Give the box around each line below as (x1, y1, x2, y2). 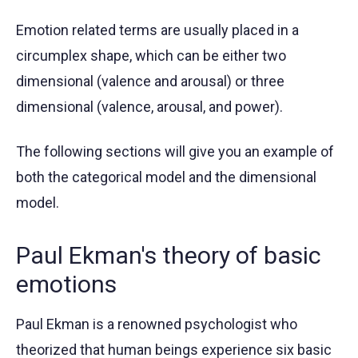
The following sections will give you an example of (16, 143, 334, 161)
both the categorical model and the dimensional (16, 169, 316, 186)
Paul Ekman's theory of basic (16, 241, 321, 270)
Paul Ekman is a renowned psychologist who (16, 316, 297, 333)
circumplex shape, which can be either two (16, 47, 286, 65)
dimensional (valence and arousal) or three (16, 73, 284, 90)
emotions (16, 270, 117, 299)
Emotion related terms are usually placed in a (16, 22, 299, 39)
